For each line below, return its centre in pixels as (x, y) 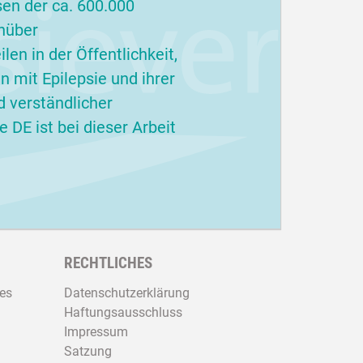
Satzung (88, 351)
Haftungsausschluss (123, 312)
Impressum (96, 331)
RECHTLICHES (108, 263)
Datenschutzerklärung (127, 293)
